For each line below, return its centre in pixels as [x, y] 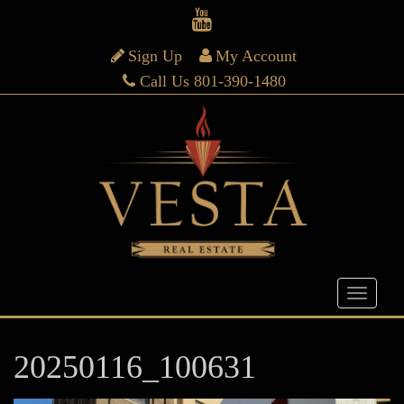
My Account [257, 56]
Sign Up [155, 56]
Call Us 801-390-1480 [212, 81]
